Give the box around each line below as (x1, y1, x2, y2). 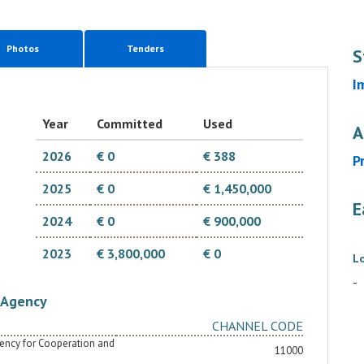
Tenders (127, 42, 164, 54)
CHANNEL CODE (212, 318, 303, 334)
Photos (6, 42, 39, 54)
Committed (97, 115, 162, 132)
